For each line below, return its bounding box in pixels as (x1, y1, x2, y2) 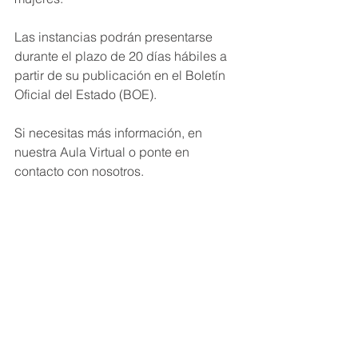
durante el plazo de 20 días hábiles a (14, 48, 230, 64)
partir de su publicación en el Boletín (14, 67, 229, 83)
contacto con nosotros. (14, 163, 144, 179)
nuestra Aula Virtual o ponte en (14, 144, 193, 160)
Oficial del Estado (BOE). (14, 86, 157, 102)
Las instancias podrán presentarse (14, 29, 216, 45)
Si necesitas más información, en (14, 125, 205, 141)
